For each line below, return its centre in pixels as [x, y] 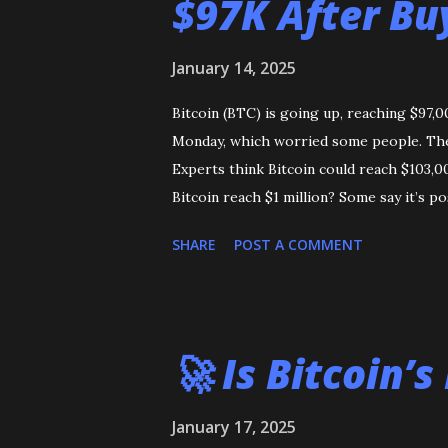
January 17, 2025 [234, 427]
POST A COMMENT [298, 244]
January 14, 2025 [234, 68]
